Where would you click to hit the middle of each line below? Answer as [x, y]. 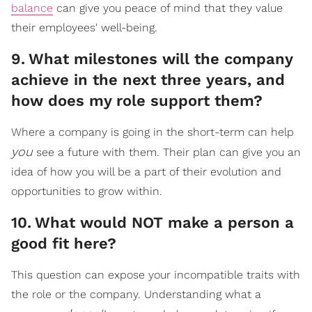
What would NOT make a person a [164, 222]
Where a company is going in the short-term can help [153, 132]
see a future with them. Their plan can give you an [167, 152]
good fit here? [64, 243]
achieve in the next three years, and [148, 79]
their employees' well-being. [84, 27]
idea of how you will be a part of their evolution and [146, 171]
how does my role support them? [137, 100]
